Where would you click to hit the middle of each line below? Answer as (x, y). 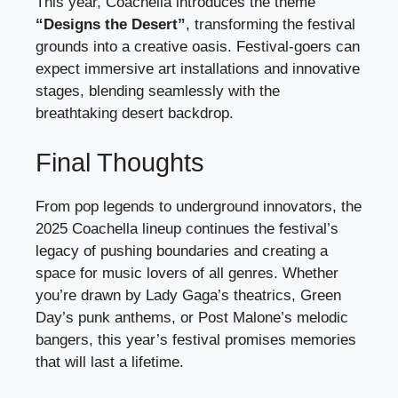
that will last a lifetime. (110, 362)
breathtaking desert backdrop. (135, 114)
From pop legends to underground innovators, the (199, 206)
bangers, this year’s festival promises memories (196, 339)
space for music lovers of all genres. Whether (187, 273)
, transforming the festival (271, 25)
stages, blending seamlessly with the (158, 92)
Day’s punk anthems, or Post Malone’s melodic (192, 317)
